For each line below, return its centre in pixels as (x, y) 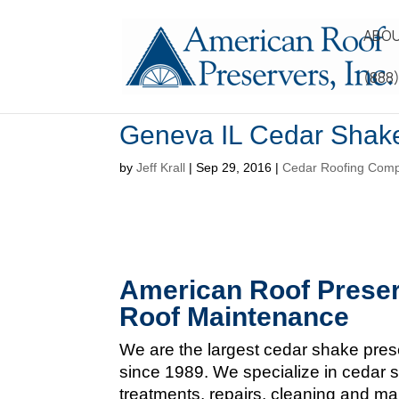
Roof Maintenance (235, 317)
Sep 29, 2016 (234, 167)
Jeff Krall (161, 167)
